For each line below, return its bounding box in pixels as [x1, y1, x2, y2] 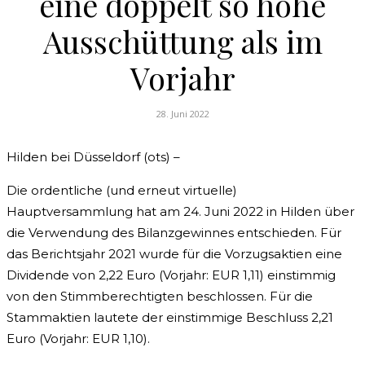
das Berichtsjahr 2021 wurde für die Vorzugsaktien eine [7, 246, 342, 262]
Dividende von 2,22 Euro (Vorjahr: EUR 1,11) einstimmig [7, 267, 336, 284]
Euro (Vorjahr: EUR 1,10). [7, 331, 150, 347]
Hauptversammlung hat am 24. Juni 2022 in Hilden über [7, 204, 354, 220]
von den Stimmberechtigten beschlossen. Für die [7, 288, 313, 305]
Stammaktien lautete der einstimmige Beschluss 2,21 [7, 310, 333, 326]
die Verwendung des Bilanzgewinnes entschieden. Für [7, 225, 341, 241]
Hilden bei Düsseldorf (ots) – [7, 149, 180, 165]
